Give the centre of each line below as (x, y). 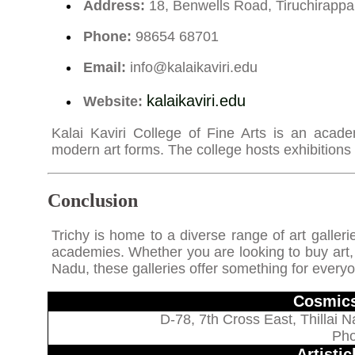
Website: (113, 102)
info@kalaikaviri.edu (193, 68)
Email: (104, 68)
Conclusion (92, 201)
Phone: (107, 37)
